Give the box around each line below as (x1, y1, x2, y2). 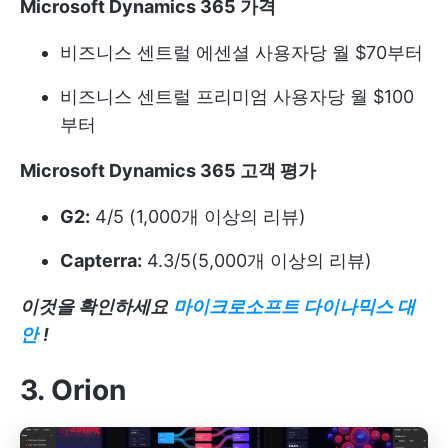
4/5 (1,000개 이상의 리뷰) (90, 205, 306, 227)
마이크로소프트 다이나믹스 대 (173, 295, 415, 317)
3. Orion (20, 372, 126, 407)
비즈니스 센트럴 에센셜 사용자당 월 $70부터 (60, 41, 423, 63)
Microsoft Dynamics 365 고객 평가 (20, 159, 316, 181)
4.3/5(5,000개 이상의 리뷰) (142, 249, 372, 271)
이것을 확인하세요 (20, 295, 168, 317)
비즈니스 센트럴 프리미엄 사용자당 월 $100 (60, 85, 414, 107)
